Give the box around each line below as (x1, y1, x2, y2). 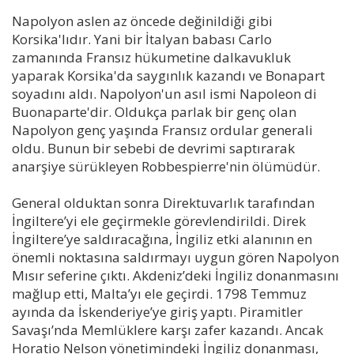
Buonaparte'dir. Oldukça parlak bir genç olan (12, 102, 296, 121)
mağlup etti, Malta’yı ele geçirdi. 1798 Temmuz (12, 284, 307, 303)
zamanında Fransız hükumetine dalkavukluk (12, 47, 291, 66)
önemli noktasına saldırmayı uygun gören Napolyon (12, 247, 339, 266)
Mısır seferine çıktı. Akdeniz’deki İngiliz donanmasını (12, 265, 339, 284)
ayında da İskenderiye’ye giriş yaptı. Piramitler (12, 302, 303, 321)
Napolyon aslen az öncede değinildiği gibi (12, 11, 273, 30)
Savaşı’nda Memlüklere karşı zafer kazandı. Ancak (12, 320, 323, 339)
